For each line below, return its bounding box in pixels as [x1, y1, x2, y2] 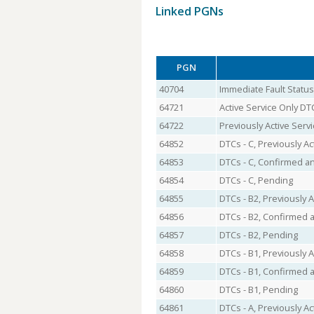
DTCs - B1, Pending [219, 283, 298, 296]
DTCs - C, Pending [219, 174, 293, 186]
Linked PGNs [156, 4, 224, 19]
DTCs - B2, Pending [219, 228, 298, 241]
